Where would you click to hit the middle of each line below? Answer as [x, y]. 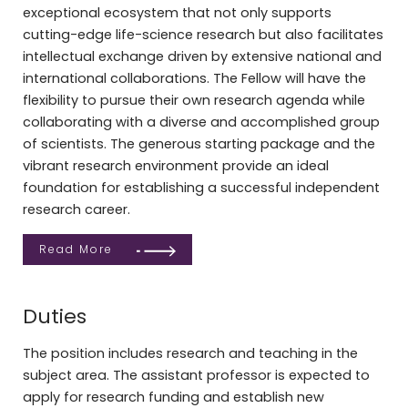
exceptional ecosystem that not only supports [177, 13]
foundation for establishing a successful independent [201, 188]
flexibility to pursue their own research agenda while [194, 101]
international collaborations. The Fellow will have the [194, 79]
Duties [54, 316]
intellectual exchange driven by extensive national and [202, 57]
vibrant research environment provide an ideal [175, 166]
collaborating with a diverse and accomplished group [201, 122]
